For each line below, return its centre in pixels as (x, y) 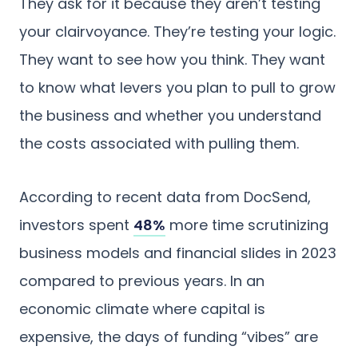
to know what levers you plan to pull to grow (177, 87)
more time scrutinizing (247, 225)
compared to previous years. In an (142, 280)
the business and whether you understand (170, 115)
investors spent (76, 225)
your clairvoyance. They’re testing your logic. (177, 31)
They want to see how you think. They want (172, 59)
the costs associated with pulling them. (159, 143)
